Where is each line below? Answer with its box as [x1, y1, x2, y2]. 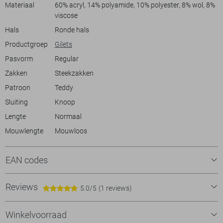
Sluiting [5, 98, 28, 106]
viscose [54, 11, 78, 19]
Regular [54, 55, 79, 63]
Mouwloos [54, 127, 87, 135]
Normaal [54, 112, 82, 120]
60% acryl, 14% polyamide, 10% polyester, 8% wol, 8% [54, 1, 215, 9]
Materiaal [5, 1, 34, 9]
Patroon [5, 84, 30, 92]
